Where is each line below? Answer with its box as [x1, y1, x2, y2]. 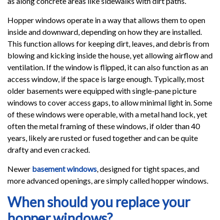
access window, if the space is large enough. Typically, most [7, 74, 204, 83]
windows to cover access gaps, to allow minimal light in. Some [7, 97, 212, 107]
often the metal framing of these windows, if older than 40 [7, 121, 200, 131]
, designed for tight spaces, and [97, 164, 199, 173]
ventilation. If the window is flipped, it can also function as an [7, 62, 208, 72]
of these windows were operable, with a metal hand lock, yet [7, 109, 207, 119]
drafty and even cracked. [7, 144, 90, 154]
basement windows [32, 164, 97, 173]
